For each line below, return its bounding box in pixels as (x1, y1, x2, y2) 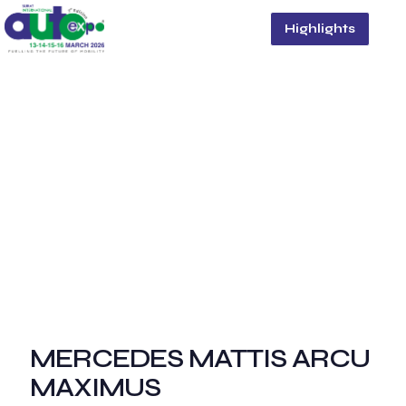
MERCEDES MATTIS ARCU (30, 342, 370, 374)
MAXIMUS (30, 371, 160, 403)
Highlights (285, 20, 355, 36)
